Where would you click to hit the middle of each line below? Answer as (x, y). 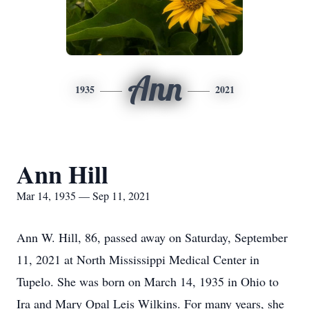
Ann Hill (62, 174)
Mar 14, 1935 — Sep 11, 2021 (83, 196)
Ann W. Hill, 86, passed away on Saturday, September (152, 237)
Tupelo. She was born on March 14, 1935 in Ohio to (148, 281)
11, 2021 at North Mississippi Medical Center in (138, 259)
